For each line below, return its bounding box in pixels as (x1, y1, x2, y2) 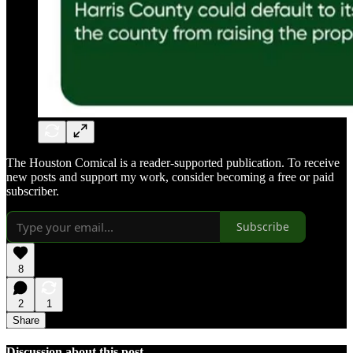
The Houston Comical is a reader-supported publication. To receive (6, 155, 340, 169)
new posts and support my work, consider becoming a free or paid (6, 169, 334, 184)
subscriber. (6, 184, 59, 198)
